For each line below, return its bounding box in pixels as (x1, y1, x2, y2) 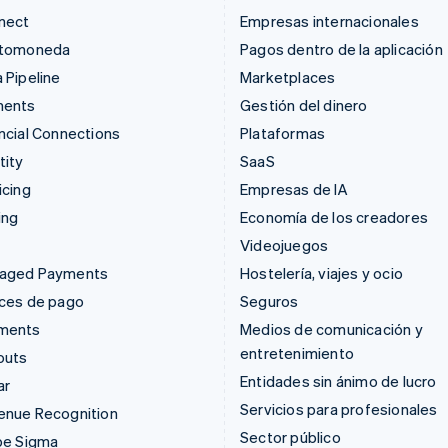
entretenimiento (240, 343, 354, 363)
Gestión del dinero (240, 95, 368, 115)
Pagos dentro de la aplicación (240, 39, 443, 59)
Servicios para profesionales (240, 399, 438, 419)
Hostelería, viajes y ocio (240, 263, 403, 283)
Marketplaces (240, 67, 336, 87)
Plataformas (240, 123, 326, 143)
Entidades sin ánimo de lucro (240, 371, 437, 391)
